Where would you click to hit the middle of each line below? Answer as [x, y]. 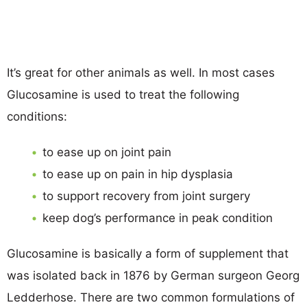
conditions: [37, 116]
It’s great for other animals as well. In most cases [141, 72]
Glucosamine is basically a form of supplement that [148, 253]
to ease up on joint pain [107, 152]
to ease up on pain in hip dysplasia [138, 174]
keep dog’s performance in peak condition [158, 218]
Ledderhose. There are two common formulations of [151, 297]
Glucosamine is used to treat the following [123, 94]
